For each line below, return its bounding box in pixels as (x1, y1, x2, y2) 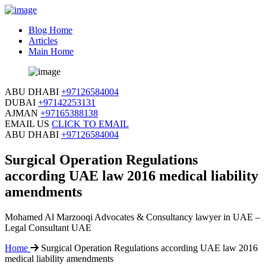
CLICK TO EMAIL (52, 119, 129, 129)
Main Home (28, 46, 74, 56)
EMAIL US (5, 119, 49, 129)
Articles (28, 36, 58, 46)
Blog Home (28, 25, 72, 35)
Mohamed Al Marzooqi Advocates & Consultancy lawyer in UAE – (5, 211, 260, 222)
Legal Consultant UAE (5, 222, 91, 233)
